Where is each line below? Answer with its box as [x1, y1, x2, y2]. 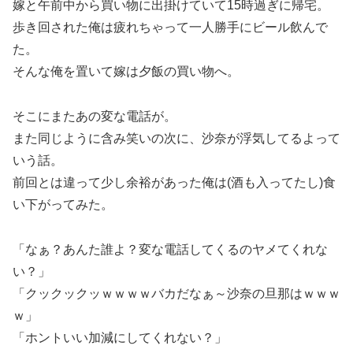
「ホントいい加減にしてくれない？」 [13, 330, 227, 344]
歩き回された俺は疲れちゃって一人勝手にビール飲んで [13, 20, 328, 35]
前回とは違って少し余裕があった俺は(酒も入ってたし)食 [13, 175, 336, 189]
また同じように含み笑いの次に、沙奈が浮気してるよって [13, 131, 340, 145]
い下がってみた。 [13, 197, 113, 211]
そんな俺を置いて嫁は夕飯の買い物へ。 [13, 65, 240, 79]
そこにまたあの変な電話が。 [13, 109, 176, 123]
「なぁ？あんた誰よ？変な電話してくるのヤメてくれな [13, 242, 328, 256]
